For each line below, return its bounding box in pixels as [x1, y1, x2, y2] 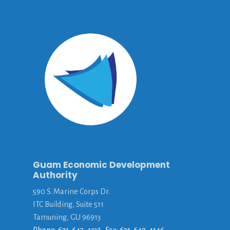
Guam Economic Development [33, 159, 170, 171]
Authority [33, 169, 78, 182]
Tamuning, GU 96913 [33, 213, 101, 222]
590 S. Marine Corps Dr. [33, 187, 110, 196]
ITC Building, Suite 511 [33, 200, 104, 209]
